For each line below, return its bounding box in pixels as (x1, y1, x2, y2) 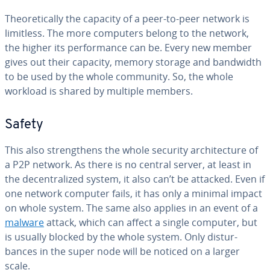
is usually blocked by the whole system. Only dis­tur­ (5, 230, 237, 243)
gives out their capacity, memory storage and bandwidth (5, 55, 262, 69)
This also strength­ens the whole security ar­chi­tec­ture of (5, 143, 258, 157)
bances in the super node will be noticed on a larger (5, 245, 240, 258)
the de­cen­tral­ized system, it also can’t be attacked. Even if (5, 172, 265, 186)
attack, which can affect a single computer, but (44, 216, 257, 229)
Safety (5, 118, 43, 132)
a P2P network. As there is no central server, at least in (5, 158, 251, 171)
